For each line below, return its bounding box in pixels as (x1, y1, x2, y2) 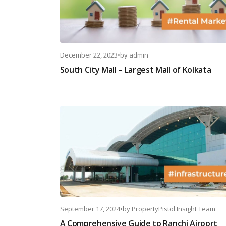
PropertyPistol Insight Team (131, 204, 215, 213)
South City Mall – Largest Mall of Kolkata (60, 64, 211, 75)
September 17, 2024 (60, 204, 120, 213)
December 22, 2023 (60, 50, 118, 60)
